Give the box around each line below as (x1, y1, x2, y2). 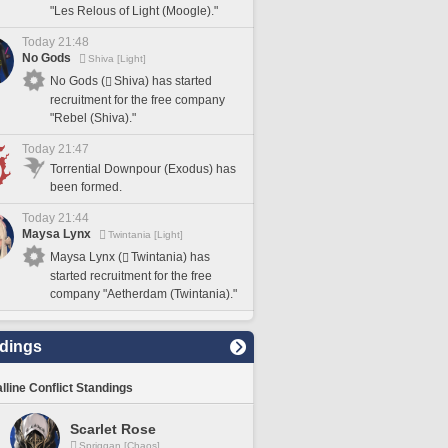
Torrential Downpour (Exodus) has (50, 162, 236, 176)
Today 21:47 (22, 142, 89, 156)
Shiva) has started (114, 73, 212, 88)
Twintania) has (131, 249, 210, 264)
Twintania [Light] (108, 229, 183, 240)
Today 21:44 (22, 211, 89, 225)
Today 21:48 (22, 35, 89, 49)
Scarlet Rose (70, 421, 156, 437)
